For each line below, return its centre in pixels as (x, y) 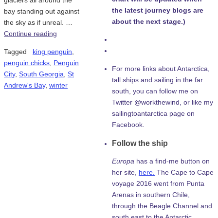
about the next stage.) (149, 21)
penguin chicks (27, 63)
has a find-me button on (173, 161)
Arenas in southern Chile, (151, 195)
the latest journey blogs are (158, 10)
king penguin (52, 52)
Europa (124, 161)
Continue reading (30, 34)
